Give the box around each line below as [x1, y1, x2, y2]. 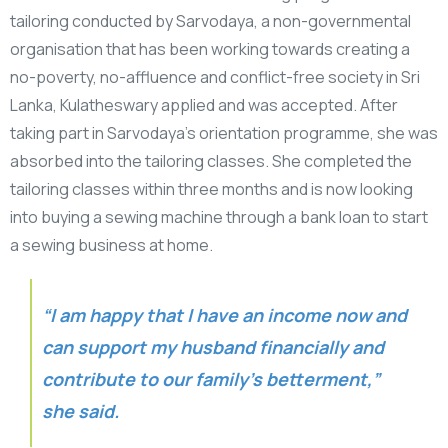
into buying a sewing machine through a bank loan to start [10, 206, 428, 229]
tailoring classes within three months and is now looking [10, 178, 413, 201]
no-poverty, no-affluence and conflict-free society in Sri [10, 66, 420, 89]
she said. [42, 399, 119, 424]
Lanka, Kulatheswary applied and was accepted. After [10, 94, 398, 117]
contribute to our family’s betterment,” [42, 367, 380, 392]
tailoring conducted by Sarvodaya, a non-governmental [10, 10, 411, 33]
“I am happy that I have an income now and [42, 303, 407, 328]
